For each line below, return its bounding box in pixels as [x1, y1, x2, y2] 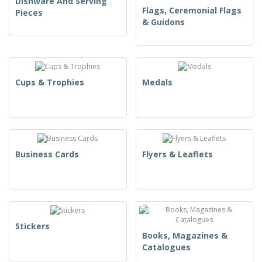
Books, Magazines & [142, 230, 227, 242]
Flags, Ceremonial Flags [142, 4, 242, 16]
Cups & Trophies [15, 76, 84, 88]
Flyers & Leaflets [142, 149, 213, 160]
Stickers [15, 220, 50, 232]
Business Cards [15, 149, 79, 160]
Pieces [15, 6, 43, 18]
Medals [142, 76, 173, 88]
